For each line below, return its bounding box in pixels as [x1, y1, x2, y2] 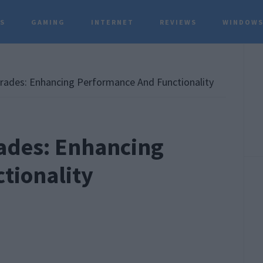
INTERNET [91, 18, 134, 26]
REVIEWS [160, 18, 197, 26]
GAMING [31, 18, 66, 26]
